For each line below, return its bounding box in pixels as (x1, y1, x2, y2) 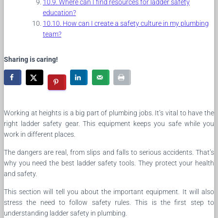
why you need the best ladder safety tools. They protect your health (4, 159, 214, 167)
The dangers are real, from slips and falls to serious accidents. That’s (4, 148, 214, 157)
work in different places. (4, 130, 75, 139)
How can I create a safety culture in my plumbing (63, 19, 209, 27)
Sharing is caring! (4, 55, 58, 63)
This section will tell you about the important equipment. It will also (4, 188, 214, 196)
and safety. (4, 170, 37, 178)
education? (43, 8, 76, 17)
